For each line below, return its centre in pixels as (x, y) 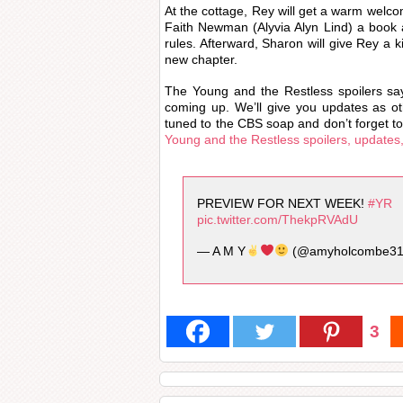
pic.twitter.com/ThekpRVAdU (278, 219)
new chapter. (201, 59)
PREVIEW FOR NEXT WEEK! (282, 203)
